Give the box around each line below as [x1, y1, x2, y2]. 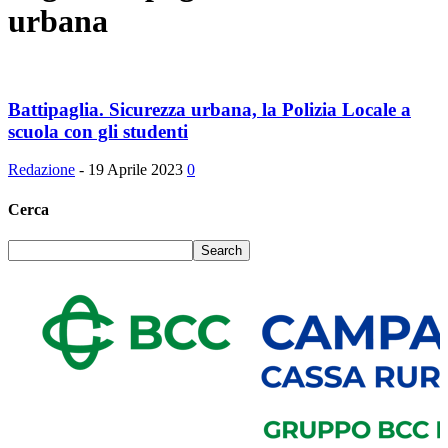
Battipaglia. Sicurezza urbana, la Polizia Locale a [8, 98, 411, 120]
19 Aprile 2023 [88, 161, 183, 179]
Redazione [8, 161, 75, 179]
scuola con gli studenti [8, 120, 188, 142]
